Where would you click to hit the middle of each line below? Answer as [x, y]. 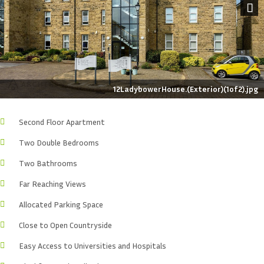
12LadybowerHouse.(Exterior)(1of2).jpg [186, 88]
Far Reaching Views [52, 183]
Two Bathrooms [48, 163]
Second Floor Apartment [62, 121]
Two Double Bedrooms [59, 142]
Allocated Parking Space [61, 204]
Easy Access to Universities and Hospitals [93, 245]
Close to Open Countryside [65, 225]
